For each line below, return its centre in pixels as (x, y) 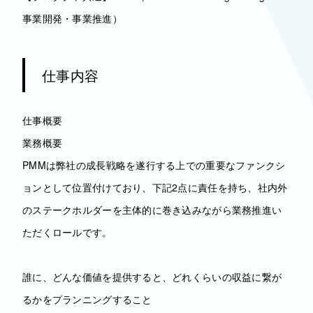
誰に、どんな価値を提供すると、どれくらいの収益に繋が (152, 277)
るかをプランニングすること (87, 299)
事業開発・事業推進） (72, 18)
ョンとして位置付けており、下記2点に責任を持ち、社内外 (155, 187)
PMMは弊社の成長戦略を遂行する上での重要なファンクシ (154, 165)
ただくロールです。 (67, 232)
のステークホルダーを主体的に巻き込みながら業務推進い (152, 210)
